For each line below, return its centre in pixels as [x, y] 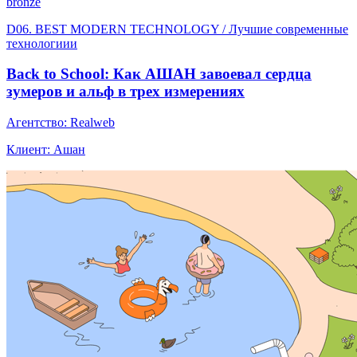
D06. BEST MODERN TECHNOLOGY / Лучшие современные [177, 29]
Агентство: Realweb [61, 123]
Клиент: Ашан [46, 150]
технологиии [42, 43]
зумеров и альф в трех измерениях [126, 92]
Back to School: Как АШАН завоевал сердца [159, 74]
